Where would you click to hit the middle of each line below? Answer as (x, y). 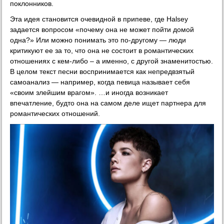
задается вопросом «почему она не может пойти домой (102, 29)
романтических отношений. (55, 113)
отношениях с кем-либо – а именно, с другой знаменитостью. (112, 61)
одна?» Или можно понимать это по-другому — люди (98, 40)
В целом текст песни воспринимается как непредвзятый (102, 71)
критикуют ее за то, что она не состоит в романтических (102, 50)
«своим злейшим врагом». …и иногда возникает (89, 92)
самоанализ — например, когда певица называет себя (100, 82)
